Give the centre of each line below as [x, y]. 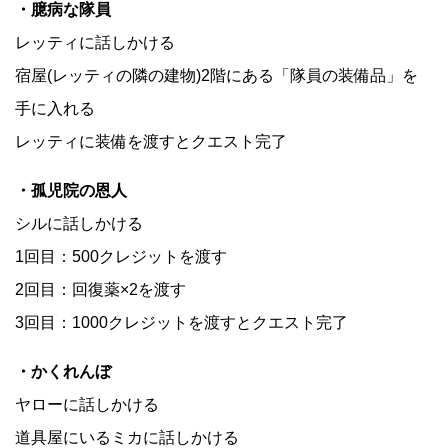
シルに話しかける [79, 223]
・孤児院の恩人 [71, 190]
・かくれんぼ [63, 371]
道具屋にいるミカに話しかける [127, 437]
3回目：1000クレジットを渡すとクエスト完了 [181, 322]
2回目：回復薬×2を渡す [100, 289]
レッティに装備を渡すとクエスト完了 [151, 141]
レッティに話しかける [95, 42]
